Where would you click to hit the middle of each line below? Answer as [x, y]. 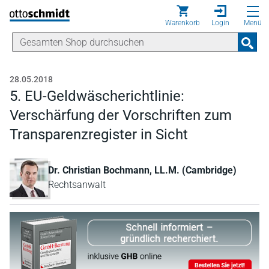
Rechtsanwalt [77, 185]
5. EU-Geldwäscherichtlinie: [97, 96]
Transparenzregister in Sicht [99, 134]
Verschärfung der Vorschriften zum [121, 115]
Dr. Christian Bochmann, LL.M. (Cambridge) [142, 170]
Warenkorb [183, 23]
